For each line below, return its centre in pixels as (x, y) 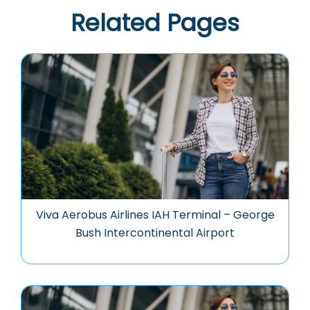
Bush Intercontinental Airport (155, 232)
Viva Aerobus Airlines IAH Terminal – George (155, 215)
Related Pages (155, 22)
